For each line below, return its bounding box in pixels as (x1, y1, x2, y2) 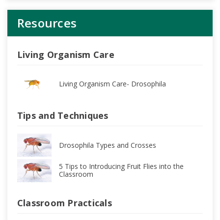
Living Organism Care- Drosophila (58, 79, 166, 88)
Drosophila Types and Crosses (58, 140, 156, 150)
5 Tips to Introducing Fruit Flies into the (58, 162, 184, 171)
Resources (17, 15, 77, 31)
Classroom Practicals (17, 196, 112, 209)
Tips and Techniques (17, 110, 109, 122)
